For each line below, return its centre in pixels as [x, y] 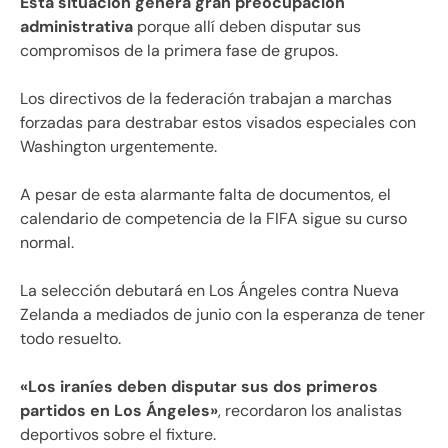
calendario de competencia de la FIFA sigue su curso [213, 219]
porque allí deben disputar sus [247, 27]
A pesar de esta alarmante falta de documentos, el [205, 195]
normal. [47, 243]
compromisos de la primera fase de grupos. [179, 51]
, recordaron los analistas [310, 411]
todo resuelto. [70, 339]
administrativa [76, 27]
